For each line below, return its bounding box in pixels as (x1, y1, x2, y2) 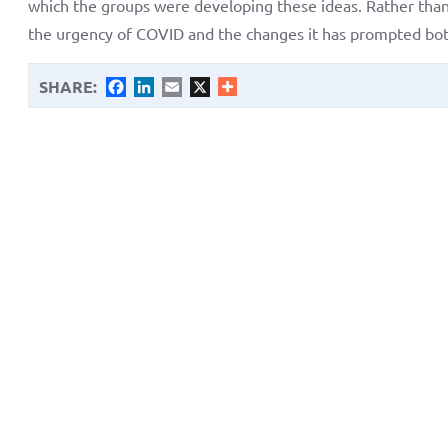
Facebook (126, 76, 194, 97)
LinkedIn (154, 76, 215, 97)
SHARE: (39, 75, 98, 97)
